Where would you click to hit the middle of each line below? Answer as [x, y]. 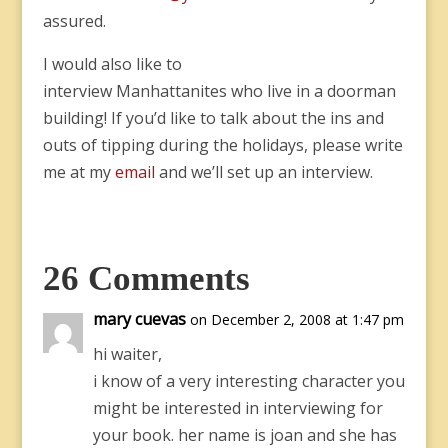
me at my [78, 172]
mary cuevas [139, 319]
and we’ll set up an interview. [263, 172]
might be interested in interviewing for [237, 408]
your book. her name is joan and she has [244, 435]
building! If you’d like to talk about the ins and [213, 118]
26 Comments [146, 278]
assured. [74, 21]
